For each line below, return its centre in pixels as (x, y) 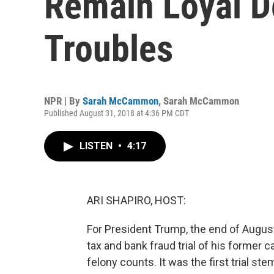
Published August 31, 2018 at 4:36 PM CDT (117, 113)
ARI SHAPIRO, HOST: (136, 200)
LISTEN (97, 146)
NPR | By (63, 101)
